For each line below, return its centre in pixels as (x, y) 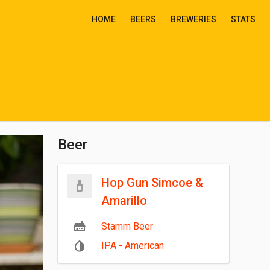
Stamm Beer (127, 226)
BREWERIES (193, 19)
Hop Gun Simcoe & (152, 183)
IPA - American (133, 246)
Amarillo (124, 201)
